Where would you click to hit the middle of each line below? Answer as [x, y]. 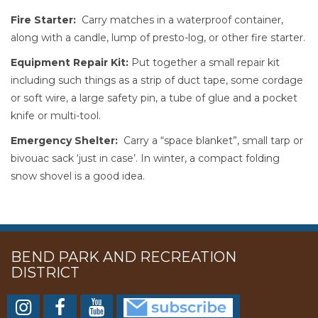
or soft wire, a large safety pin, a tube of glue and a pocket [154, 98]
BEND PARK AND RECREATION [124, 257]
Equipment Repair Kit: [70, 62]
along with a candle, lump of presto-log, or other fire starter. [158, 38]
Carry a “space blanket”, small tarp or [210, 141]
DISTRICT [45, 273]
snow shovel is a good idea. [78, 176]
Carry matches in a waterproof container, [181, 20]
